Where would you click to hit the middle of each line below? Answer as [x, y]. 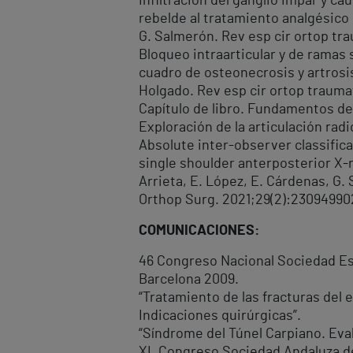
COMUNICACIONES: [199, 231]
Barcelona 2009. [189, 280]
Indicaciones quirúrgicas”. [220, 316]
